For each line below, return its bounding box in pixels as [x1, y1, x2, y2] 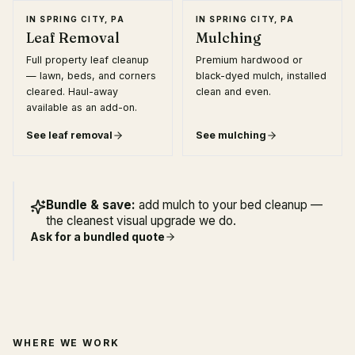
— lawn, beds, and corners [26, 70, 156, 82]
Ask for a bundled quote [30, 230, 165, 243]
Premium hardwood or [196, 54, 303, 66]
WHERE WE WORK [13, 337, 120, 349]
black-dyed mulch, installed [196, 70, 326, 82]
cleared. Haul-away [26, 86, 118, 97]
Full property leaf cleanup [26, 54, 149, 66]
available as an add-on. [26, 101, 137, 113]
